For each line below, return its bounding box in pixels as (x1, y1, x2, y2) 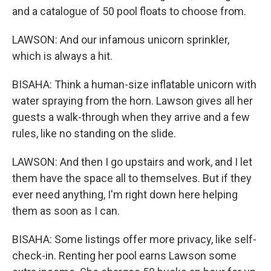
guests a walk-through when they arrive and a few (12, 111, 250, 123)
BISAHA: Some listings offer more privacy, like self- (12, 233, 256, 246)
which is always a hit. (12, 50, 113, 62)
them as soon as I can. (12, 204, 120, 217)
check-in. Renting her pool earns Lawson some (12, 249, 237, 262)
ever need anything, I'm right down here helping (12, 188, 238, 201)
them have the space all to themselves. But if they (12, 172, 252, 184)
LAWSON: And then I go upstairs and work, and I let (12, 155, 252, 168)
